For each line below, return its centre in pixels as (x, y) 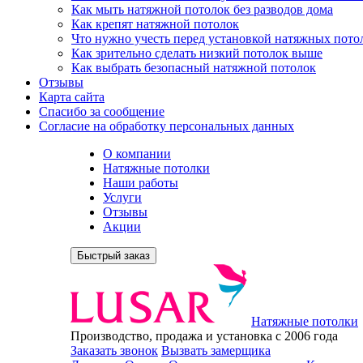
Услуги (122, 197)
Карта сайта (72, 97)
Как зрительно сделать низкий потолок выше (197, 53)
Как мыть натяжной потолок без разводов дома (202, 9)
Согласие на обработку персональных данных (167, 126)
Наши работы (141, 183)
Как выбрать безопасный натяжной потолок (194, 68)
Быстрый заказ (113, 256)
